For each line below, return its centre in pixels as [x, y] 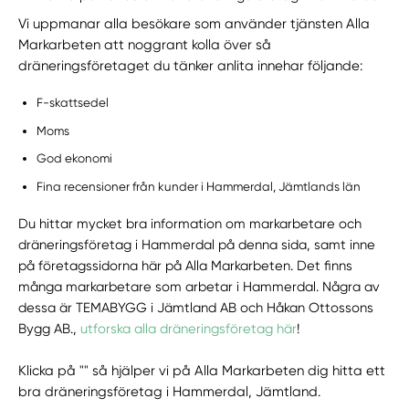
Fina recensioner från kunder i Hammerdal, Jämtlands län [199, 186]
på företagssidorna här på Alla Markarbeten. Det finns [186, 266]
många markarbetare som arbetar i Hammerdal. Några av [199, 287]
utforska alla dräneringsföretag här [189, 329]
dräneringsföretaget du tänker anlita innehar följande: [193, 66]
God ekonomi [75, 159]
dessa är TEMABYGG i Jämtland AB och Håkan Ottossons [196, 308]
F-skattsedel [73, 103]
